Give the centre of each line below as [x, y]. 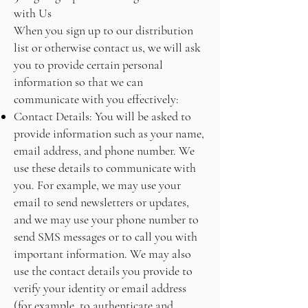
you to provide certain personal [88, 65]
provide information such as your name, [109, 133]
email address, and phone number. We [104, 151]
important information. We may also [102, 254]
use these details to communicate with [105, 168]
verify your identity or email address [100, 288]
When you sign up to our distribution [103, 30]
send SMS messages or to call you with [106, 236]
